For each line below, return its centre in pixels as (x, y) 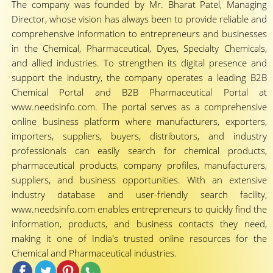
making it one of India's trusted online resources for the (139, 238)
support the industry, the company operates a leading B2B (139, 77)
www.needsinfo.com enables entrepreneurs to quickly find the (139, 209)
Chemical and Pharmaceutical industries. (94, 253)
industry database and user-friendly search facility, (139, 194)
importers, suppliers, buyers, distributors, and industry (139, 136)
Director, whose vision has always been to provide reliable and (139, 19)
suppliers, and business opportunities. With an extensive (139, 180)
